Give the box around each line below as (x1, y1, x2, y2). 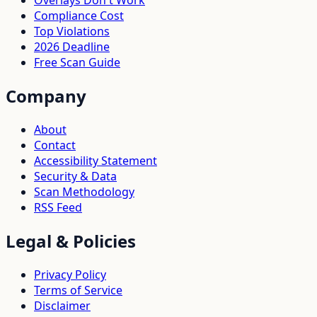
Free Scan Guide (34, 54, 120, 70)
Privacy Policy (34, 266, 106, 282)
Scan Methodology (34, 183, 134, 200)
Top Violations (34, 23, 110, 39)
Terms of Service (34, 282, 122, 298)
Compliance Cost (34, 7, 124, 23)
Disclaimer (34, 297, 91, 313)
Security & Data (34, 168, 117, 184)
